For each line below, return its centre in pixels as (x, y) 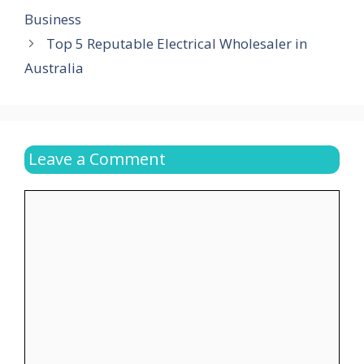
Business (53, 19)
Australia (54, 68)
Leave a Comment (97, 159)
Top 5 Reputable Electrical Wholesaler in (177, 44)
